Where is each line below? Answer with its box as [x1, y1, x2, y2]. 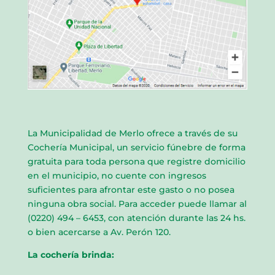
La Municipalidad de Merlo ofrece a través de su [27, 127, 238, 139]
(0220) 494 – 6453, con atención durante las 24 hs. [27, 212, 246, 223]
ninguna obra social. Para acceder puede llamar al [27, 198, 247, 209]
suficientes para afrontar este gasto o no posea [27, 184, 234, 195]
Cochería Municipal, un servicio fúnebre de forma [27, 141, 246, 153]
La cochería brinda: [27, 249, 114, 260]
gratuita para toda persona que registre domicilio [27, 155, 246, 167]
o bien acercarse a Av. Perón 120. [27, 226, 171, 238]
